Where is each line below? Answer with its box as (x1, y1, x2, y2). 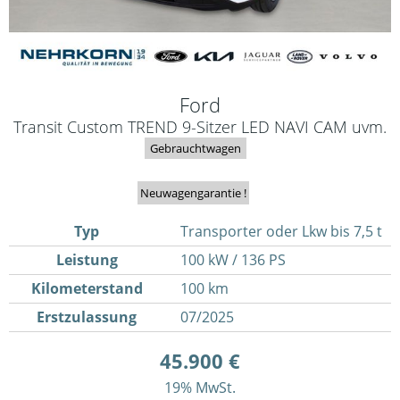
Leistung (55, 250, 118, 271)
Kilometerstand (30, 279, 143, 299)
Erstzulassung (37, 307, 137, 328)
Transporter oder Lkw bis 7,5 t (179, 221, 382, 242)
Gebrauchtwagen (150, 140, 241, 157)
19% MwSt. (164, 378, 236, 398)
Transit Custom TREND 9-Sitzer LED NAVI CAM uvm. (13, 115, 387, 138)
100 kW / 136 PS (179, 250, 286, 271)
